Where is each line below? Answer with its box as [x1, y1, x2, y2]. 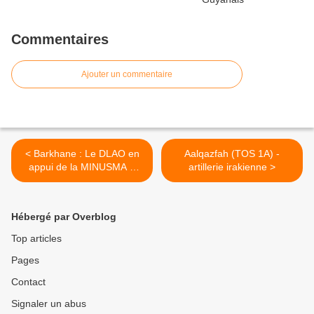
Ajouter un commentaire [81, 69, 172, 80]
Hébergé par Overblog [11, 211, 116, 223]
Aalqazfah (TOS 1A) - [184, 148, 280, 160]
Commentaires [11, 32, 109, 48]
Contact [11, 276, 46, 288]
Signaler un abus [11, 298, 86, 310]
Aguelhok [61, 175, 103, 186]
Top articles [11, 233, 62, 245]
